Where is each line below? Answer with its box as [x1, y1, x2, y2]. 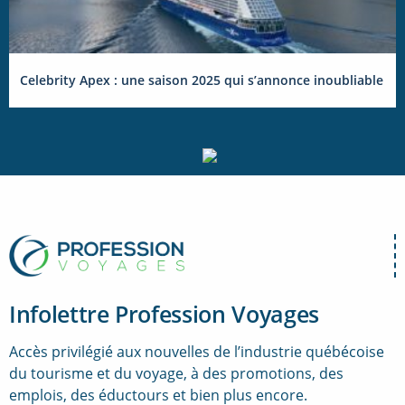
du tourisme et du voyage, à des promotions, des [9, 363, 344, 384]
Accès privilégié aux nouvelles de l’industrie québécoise [9, 342, 384, 363]
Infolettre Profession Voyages [9, 298, 319, 330]
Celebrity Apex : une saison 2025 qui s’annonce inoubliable [20, 71, 383, 89]
